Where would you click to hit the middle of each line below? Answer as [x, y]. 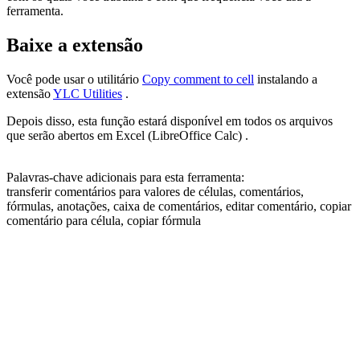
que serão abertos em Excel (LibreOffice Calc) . [127, 135]
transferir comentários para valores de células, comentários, [155, 191]
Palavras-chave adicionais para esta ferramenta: [125, 177]
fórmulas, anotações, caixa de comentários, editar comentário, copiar [179, 206]
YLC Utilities [88, 93]
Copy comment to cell [198, 79]
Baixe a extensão [75, 45]
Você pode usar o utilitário [74, 79]
